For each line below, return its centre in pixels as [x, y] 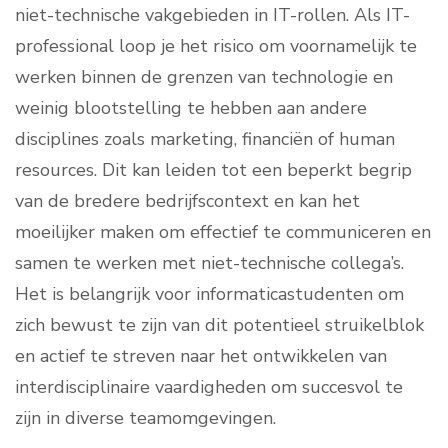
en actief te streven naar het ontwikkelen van [201, 356]
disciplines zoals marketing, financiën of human [205, 139]
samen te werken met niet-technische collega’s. [209, 263]
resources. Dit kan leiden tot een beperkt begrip [213, 170]
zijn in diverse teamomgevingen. [145, 418]
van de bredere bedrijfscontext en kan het [187, 201]
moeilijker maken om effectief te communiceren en [223, 232]
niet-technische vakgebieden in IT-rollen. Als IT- [212, 15]
